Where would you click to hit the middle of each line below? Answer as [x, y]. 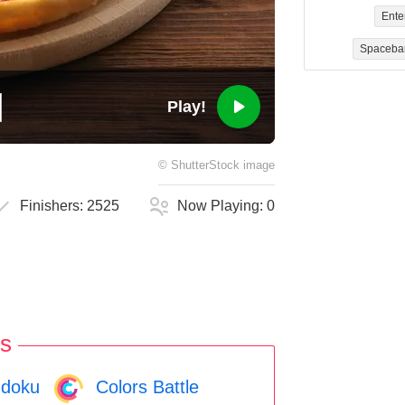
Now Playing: [222, 206]
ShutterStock [205, 166]
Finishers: [54, 206]
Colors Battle [145, 386]
